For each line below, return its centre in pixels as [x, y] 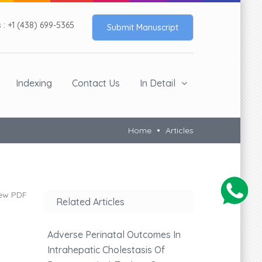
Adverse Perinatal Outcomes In [114, 234]
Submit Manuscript [143, 27]
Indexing [34, 83]
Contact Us [96, 83]
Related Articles [90, 201]
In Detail [158, 83]
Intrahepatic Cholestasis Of [106, 249]
